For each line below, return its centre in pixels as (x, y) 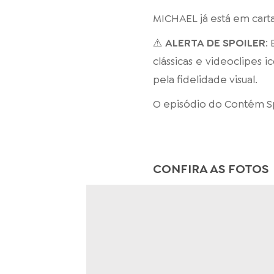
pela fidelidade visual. (206, 80)
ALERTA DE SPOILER (216, 43)
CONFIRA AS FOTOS (211, 169)
